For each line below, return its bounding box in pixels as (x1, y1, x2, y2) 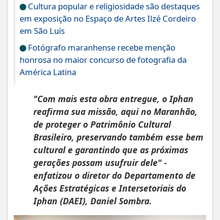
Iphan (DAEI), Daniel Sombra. (33, 194, 157, 207)
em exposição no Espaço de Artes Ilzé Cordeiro (20, 12, 196, 24)
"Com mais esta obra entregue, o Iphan (33, 92, 193, 105)
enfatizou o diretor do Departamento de (33, 169, 195, 181)
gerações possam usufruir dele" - (33, 156, 167, 168)
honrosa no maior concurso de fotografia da (20, 54, 187, 65)
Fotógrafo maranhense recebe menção (26, 41, 175, 53)
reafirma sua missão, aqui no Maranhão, (33, 105, 197, 117)
